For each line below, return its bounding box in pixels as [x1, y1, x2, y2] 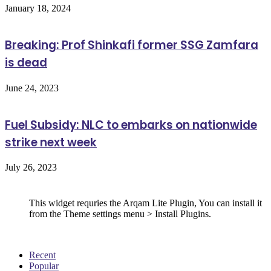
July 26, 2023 [5, 162, 57, 173]
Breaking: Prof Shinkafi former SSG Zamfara [5, 37, 258, 54]
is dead [5, 54, 47, 71]
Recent [29, 250, 56, 261]
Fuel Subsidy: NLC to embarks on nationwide [5, 116, 257, 133]
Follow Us [5, 174, 49, 188]
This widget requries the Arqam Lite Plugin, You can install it [29, 198, 262, 209]
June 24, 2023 [5, 82, 59, 93]
